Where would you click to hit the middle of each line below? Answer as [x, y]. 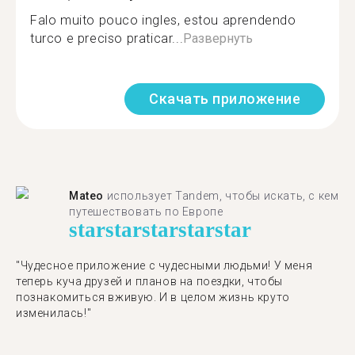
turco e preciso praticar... [107, 38]
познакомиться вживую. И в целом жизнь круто [153, 297]
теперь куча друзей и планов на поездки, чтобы [150, 281]
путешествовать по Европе [146, 212]
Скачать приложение [225, 99]
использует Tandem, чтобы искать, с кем [221, 196]
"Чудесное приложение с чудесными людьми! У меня [164, 265]
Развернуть [218, 38]
